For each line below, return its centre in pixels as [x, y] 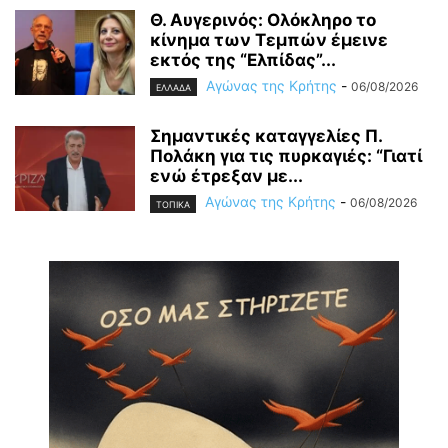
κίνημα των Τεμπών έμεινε [269, 40]
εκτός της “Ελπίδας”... [243, 60]
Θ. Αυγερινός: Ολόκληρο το [263, 20]
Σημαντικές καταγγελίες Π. [266, 136]
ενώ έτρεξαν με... [226, 176]
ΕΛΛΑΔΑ [173, 88]
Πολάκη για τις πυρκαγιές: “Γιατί [286, 156]
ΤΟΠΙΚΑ [173, 204]
